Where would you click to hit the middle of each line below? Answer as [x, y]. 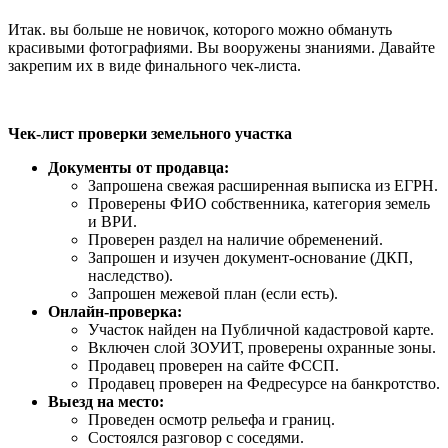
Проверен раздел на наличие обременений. [235, 240]
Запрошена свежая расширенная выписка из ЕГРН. [263, 186]
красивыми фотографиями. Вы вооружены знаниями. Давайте [221, 48]
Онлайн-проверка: [115, 312]
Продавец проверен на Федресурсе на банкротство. [264, 384]
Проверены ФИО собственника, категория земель [259, 204]
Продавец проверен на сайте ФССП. [213, 366]
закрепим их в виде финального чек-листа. [154, 66]
